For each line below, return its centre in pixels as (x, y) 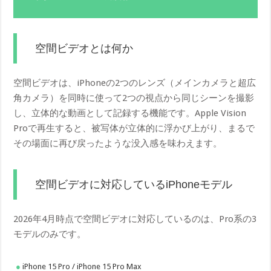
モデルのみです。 (50, 234)
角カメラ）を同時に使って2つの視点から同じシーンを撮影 (134, 98)
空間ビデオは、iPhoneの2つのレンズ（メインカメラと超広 (135, 83)
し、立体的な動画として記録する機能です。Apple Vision (130, 113)
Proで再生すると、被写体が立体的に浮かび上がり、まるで (134, 128)
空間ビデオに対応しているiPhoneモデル (134, 184)
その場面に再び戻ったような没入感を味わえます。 (118, 143)
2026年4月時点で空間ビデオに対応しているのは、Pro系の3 (135, 219)
